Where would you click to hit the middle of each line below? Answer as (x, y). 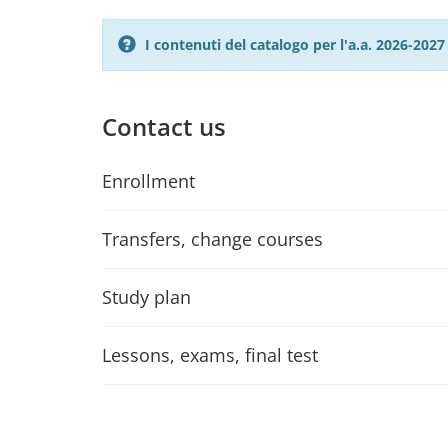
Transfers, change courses (212, 239)
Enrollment (148, 181)
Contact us (164, 126)
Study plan (146, 297)
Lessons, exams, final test (210, 355)
